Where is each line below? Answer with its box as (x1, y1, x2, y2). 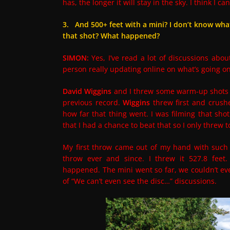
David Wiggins (63, 86, 112, 97)
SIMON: (63, 53, 89, 63)
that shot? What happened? (63, 31, 160, 41)
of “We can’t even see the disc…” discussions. (63, 176, 217, 186)
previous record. (63, 98, 123, 108)
